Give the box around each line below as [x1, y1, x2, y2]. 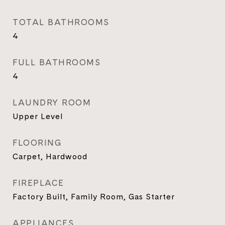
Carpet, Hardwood [13, 151, 87, 162]
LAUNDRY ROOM [13, 96, 91, 109]
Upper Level [13, 110, 63, 122]
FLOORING [13, 137, 62, 149]
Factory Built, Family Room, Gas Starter [13, 191, 175, 202]
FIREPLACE [13, 177, 64, 189]
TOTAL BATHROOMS [13, 16, 109, 29]
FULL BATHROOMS [13, 56, 100, 69]
